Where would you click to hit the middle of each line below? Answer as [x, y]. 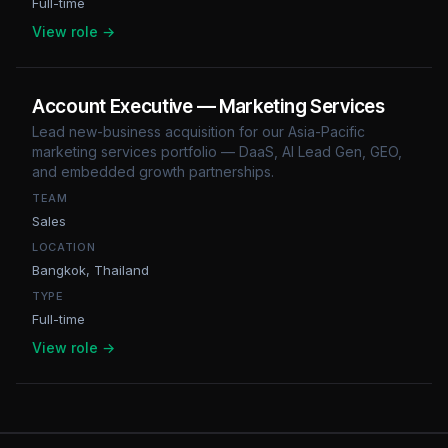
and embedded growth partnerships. [153, 171]
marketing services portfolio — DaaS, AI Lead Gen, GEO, [217, 151]
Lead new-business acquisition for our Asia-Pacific [198, 131]
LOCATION [64, 247]
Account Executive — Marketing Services [208, 106]
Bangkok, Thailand [90, 270]
